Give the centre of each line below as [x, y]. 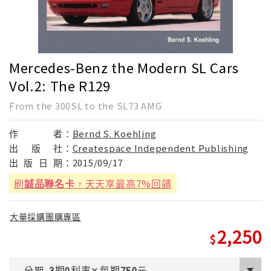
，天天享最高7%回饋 [123, 183]
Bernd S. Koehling [114, 133]
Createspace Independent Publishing [160, 148]
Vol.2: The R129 [60, 85]
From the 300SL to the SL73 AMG [86, 105]
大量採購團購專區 [45, 217]
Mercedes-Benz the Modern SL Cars [124, 67]
